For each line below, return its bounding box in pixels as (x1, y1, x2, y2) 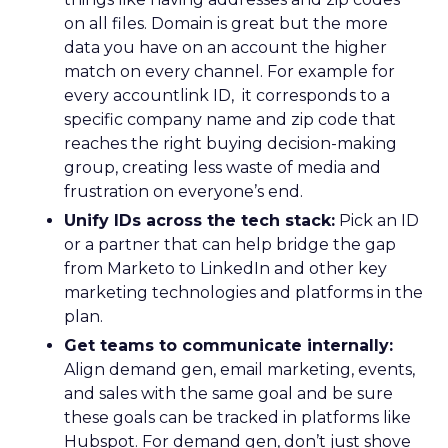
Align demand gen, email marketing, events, (64, 360, 415, 379)
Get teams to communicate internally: (64, 336, 393, 355)
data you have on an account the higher (64, 38, 387, 57)
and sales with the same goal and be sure (64, 384, 393, 403)
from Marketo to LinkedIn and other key (64, 259, 387, 278)
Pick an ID (335, 211, 419, 230)
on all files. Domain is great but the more (64, 14, 388, 33)
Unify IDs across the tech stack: (64, 211, 335, 230)
